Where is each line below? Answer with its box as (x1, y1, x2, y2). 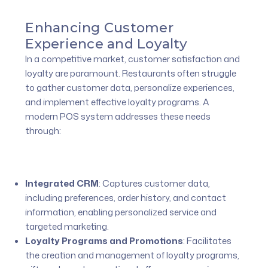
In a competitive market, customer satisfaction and (25, 52, 240, 65)
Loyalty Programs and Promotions (25, 234, 184, 247)
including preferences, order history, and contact (25, 191, 227, 204)
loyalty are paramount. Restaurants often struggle (25, 66, 237, 80)
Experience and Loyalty (25, 35, 187, 52)
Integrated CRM (25, 176, 99, 190)
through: (25, 124, 62, 137)
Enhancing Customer (25, 19, 173, 36)
